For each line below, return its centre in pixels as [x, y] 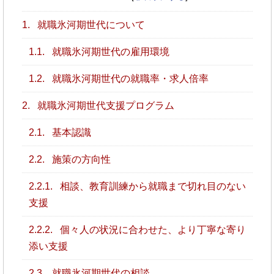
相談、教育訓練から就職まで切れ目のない [151, 186]
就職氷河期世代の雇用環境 [109, 51]
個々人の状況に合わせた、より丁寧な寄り [151, 229]
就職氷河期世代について [90, 24]
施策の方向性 [80, 159]
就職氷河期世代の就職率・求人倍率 [129, 78]
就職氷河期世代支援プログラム [104, 105]
